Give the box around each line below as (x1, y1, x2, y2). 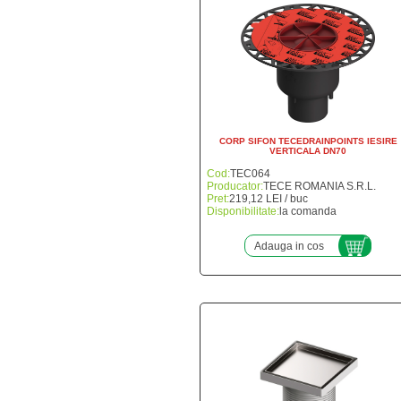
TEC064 (230, 167, 270, 180)
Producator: (207, 180, 263, 192)
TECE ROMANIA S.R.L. (263, 180, 376, 192)
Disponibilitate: (207, 205, 279, 218)
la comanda (279, 205, 337, 218)
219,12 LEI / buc (229, 192, 308, 205)
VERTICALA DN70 (269, 146, 346, 156)
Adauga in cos (254, 239, 324, 252)
